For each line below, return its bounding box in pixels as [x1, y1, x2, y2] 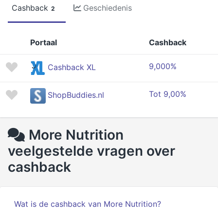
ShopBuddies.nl [48, 90, 104, 100]
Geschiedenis [83, 3, 132, 13]
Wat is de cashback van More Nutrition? [14, 199, 161, 209]
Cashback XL [48, 62, 96, 73]
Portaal [30, 37, 57, 47]
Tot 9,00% [149, 89, 186, 99]
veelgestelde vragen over [8, 143, 175, 159]
